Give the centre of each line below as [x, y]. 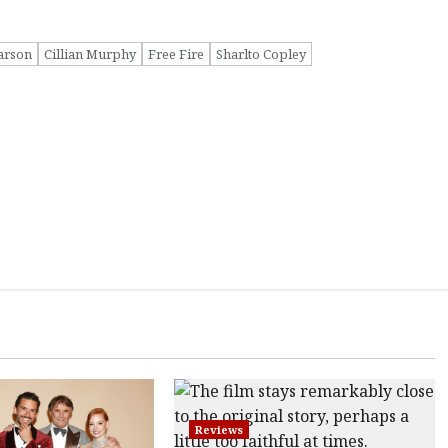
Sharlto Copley [260, 53]
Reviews [218, 430]
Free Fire [175, 53]
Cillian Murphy [89, 53]
